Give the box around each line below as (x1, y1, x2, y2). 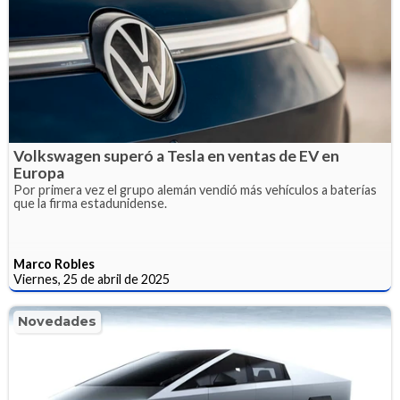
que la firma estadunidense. (13, 196, 167, 212)
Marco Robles (13, 256, 95, 272)
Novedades (18, 313, 96, 330)
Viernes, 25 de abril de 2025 (13, 271, 170, 287)
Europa (13, 163, 64, 183)
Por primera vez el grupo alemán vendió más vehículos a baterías (13, 182, 377, 198)
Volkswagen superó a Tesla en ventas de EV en (13, 146, 339, 166)
